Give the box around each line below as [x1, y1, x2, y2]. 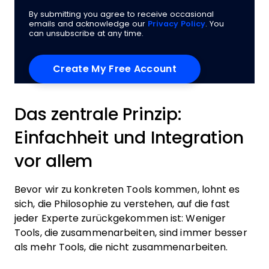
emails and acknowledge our [29, 19, 148, 28]
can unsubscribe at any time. [29, 29, 144, 38]
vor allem [14, 152, 93, 171]
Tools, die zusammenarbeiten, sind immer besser [14, 228, 247, 238]
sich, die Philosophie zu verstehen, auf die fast [14, 199, 230, 209]
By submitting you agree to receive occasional [29, 10, 214, 19]
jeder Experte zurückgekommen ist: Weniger [14, 213, 226, 223]
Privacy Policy [148, 19, 205, 28]
